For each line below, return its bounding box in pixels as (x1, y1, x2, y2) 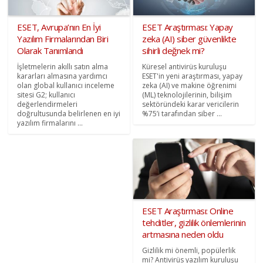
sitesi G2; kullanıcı (17, 89, 76, 100)
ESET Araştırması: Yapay (142, 21, 233, 33)
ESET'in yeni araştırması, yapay (142, 70, 242, 81)
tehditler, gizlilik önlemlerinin (142, 217, 245, 229)
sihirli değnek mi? (142, 44, 204, 56)
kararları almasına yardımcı (17, 70, 108, 81)
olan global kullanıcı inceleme (17, 80, 115, 90)
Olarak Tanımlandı (17, 44, 83, 56)
